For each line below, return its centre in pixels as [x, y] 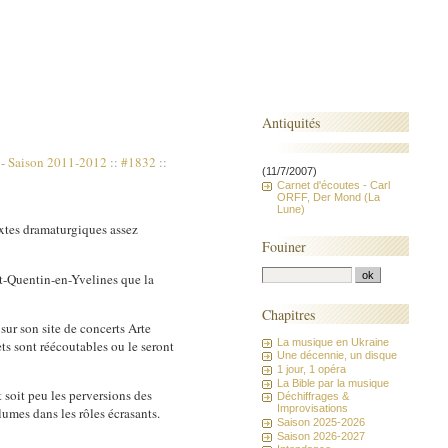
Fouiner [284, 246]
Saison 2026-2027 [321, 435]
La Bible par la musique [333, 382]
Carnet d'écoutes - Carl [334, 184]
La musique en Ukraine [333, 341]
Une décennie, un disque [337, 355]
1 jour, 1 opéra [312, 368]
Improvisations [313, 408]
